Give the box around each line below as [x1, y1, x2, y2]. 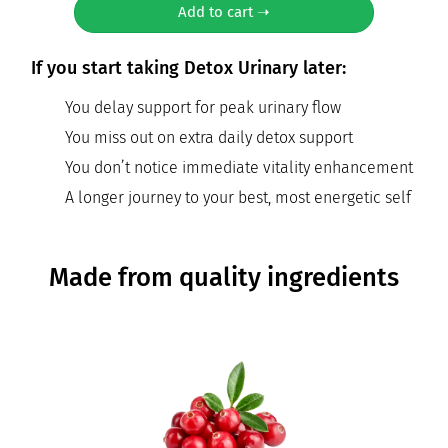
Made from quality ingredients [49, 261, 399, 293]
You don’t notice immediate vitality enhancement [65, 157, 413, 177]
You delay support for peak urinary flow [65, 97, 341, 117]
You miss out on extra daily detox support [65, 127, 353, 147]
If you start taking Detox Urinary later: [31, 56, 346, 79]
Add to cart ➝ [178, 2, 270, 21]
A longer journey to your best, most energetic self [65, 187, 411, 207]
